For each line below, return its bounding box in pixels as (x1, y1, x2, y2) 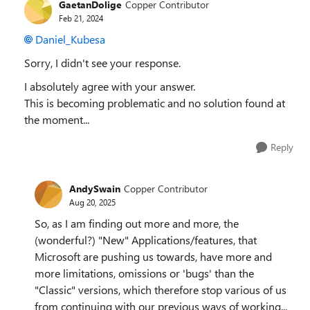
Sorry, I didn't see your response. (24, 55, 181, 70)
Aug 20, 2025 (69, 196, 116, 208)
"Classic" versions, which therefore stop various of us (35, 282, 286, 297)
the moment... (24, 112, 89, 127)
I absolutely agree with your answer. (24, 79, 195, 93)
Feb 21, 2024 (59, 12, 103, 24)
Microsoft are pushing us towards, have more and (35, 249, 272, 264)
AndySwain (69, 181, 120, 195)
